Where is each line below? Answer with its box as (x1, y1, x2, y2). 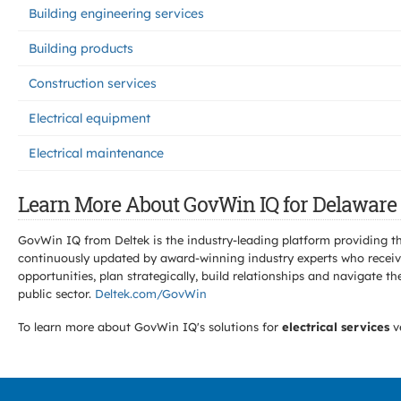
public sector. (18, 286, 95, 301)
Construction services (29, 75, 157, 91)
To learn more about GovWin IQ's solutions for (18, 320, 282, 334)
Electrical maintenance (29, 145, 164, 161)
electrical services (282, 320, 389, 334)
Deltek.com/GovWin (95, 286, 207, 301)
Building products (29, 40, 133, 56)
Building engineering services (29, 5, 204, 21)
